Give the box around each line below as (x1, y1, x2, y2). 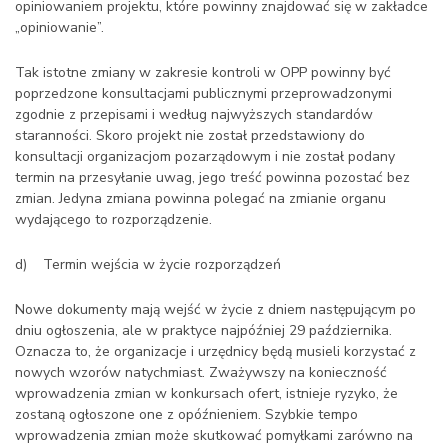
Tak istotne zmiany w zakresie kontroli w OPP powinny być (15, 63, 391, 82)
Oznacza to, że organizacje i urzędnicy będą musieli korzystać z (15, 342, 416, 361)
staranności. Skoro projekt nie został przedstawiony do (15, 126, 365, 145)
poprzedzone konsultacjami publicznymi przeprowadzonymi (15, 84, 392, 103)
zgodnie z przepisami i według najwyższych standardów (15, 105, 373, 124)
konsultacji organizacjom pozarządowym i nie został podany (15, 147, 395, 166)
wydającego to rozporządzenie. (15, 210, 212, 229)
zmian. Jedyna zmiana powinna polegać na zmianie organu (15, 189, 386, 208)
